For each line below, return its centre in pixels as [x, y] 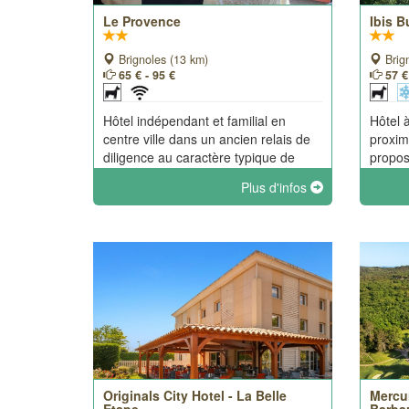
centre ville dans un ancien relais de [207, 139]
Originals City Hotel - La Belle [195, 395]
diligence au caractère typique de [199, 157]
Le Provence [142, 21]
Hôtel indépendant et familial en [194, 121]
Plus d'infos [276, 187]
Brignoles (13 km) [162, 59]
